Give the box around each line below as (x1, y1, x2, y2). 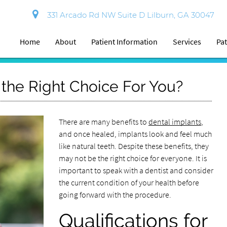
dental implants (148, 117, 201, 127)
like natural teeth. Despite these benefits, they (58, 141, 209, 151)
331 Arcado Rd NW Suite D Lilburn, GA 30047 (43, 10, 215, 20)
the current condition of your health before (58, 177, 199, 187)
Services (173, 36, 202, 47)
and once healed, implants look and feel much (58, 129, 212, 139)
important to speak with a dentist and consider (58, 165, 213, 175)
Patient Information (91, 36, 158, 47)
